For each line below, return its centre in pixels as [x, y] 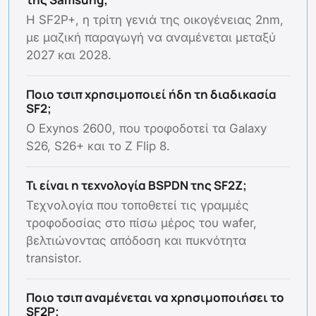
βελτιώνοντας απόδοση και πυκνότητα [136, 241]
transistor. [54, 259]
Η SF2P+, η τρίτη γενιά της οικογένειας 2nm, [155, 20]
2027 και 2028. [69, 55]
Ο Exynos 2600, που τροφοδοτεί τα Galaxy [146, 129]
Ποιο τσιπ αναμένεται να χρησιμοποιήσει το [155, 298]
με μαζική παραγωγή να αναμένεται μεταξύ [151, 38]
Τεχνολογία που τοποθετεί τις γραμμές [138, 206]
